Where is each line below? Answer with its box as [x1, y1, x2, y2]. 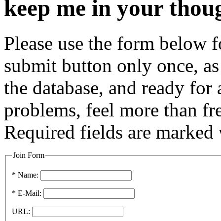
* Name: [12, 171, 38, 180]
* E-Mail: [12, 189, 41, 198]
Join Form [13, 150, 44, 159]
